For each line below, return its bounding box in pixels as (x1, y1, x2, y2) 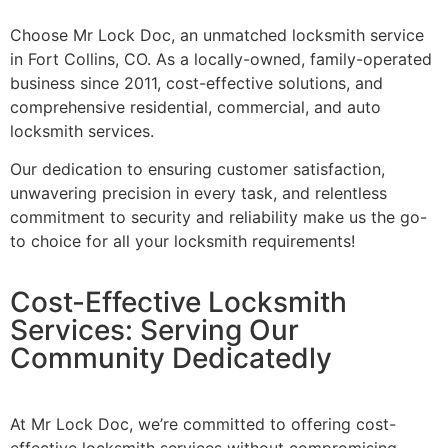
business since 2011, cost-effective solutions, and (10, 72, 383, 93)
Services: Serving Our (10, 312, 299, 347)
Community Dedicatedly (10, 340, 332, 375)
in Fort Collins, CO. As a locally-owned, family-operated (10, 48, 432, 69)
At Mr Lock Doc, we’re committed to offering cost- (10, 413, 396, 434)
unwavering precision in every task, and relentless (10, 183, 387, 204)
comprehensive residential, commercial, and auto (10, 96, 381, 117)
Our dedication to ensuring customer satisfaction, (10, 159, 385, 180)
